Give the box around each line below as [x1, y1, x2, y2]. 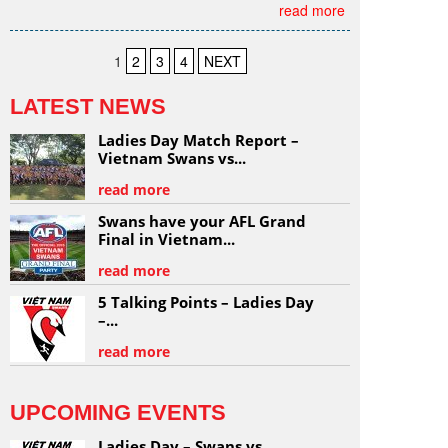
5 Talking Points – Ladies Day [98, 292, 315, 313]
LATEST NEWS [10, 94, 166, 120]
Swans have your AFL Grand [98, 211, 307, 232]
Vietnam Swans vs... [98, 148, 247, 169]
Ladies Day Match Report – [98, 130, 300, 151]
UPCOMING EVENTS [10, 400, 226, 426]
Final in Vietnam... [98, 229, 236, 250]
